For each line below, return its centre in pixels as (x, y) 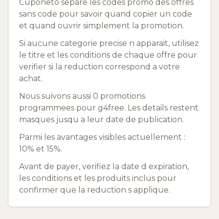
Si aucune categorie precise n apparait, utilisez (109, 43)
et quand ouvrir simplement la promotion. (101, 25)
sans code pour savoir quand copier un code (106, 14)
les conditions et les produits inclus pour (98, 178)
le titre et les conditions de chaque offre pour (108, 55)
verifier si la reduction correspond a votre (99, 66)
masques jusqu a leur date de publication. (101, 119)
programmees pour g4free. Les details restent (109, 108)
